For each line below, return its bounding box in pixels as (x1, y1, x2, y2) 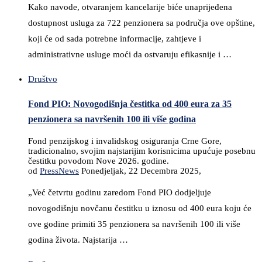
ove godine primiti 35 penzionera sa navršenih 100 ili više (28, 219, 240, 229)
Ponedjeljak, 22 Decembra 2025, (81, 166, 201, 176)
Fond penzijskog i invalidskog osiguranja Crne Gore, (28, 136, 222, 146)
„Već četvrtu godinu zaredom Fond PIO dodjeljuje (28, 188, 211, 198)
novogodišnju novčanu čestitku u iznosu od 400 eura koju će (28, 204, 251, 213)
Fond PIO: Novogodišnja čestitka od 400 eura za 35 (28, 98, 232, 109)
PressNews (40, 166, 79, 176)
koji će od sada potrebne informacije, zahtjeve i (28, 34, 201, 44)
